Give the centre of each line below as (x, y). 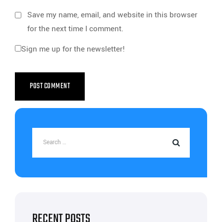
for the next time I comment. (75, 28)
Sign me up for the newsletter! (73, 49)
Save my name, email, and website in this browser (112, 15)
